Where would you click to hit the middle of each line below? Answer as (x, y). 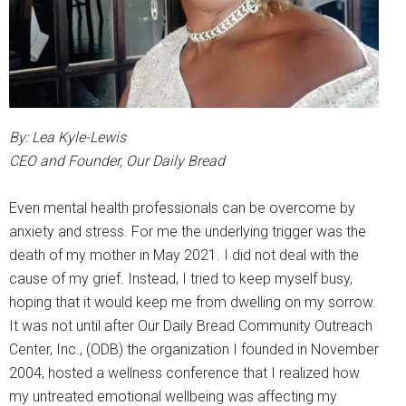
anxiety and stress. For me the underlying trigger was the (188, 231)
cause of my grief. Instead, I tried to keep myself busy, (181, 278)
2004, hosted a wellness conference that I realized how (184, 372)
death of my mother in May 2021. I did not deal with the (184, 255)
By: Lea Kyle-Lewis (68, 137)
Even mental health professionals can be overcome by (182, 208)
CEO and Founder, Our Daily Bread (117, 160)
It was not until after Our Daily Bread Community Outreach (191, 325)
